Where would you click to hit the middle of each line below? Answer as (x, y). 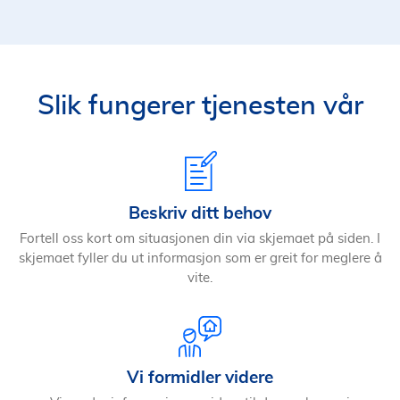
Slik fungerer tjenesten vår (200, 106)
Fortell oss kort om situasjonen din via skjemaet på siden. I (200, 239)
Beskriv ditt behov (200, 212)
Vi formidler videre (200, 377)
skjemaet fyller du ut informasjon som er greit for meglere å (200, 258)
